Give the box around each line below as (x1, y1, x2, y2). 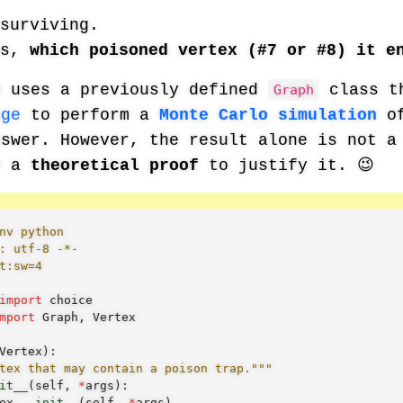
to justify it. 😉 (199, 157, 374, 175)
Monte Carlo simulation (159, 106, 377, 124)
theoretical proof (31, 157, 199, 175)
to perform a (21, 106, 159, 124)
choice (49, 291, 93, 307)
